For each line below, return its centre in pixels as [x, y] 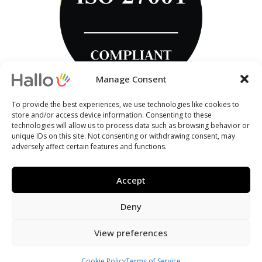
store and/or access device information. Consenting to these [112, 115]
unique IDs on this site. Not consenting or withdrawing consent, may [123, 136]
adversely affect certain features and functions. [89, 146]
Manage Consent [131, 79]
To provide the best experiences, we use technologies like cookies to [125, 104]
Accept [131, 180]
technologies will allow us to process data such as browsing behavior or [131, 125]
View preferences [131, 232]
